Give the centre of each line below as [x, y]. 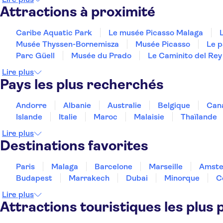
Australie [124, 105]
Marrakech [89, 178]
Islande [29, 117]
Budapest [34, 178]
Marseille [166, 167]
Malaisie [149, 117]
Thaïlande [199, 117]
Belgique [174, 105]
